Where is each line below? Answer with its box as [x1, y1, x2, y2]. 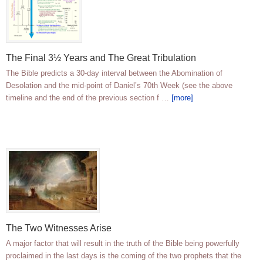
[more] [171, 93, 193, 103]
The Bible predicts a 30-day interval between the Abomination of [6, 69, 222, 78]
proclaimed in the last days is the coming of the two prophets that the [6, 251, 241, 261]
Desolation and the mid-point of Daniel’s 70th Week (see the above [6, 81, 232, 90]
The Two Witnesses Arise [6, 223, 112, 234]
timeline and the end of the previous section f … [6, 93, 171, 103]
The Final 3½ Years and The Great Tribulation [6, 53, 196, 63]
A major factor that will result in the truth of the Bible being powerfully [6, 239, 240, 248]
